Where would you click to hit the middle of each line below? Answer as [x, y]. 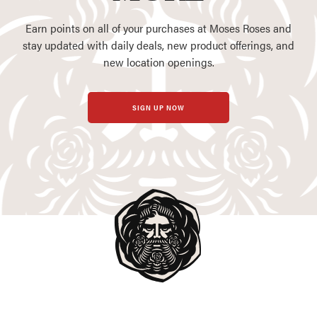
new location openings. [158, 62]
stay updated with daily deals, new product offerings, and [158, 45]
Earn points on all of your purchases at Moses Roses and [158, 28]
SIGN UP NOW [158, 107]
